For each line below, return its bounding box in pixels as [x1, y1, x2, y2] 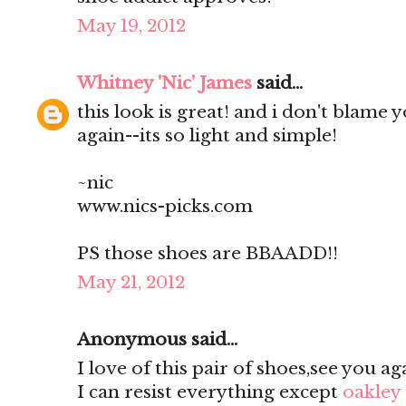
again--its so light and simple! [77, 125, 337, 147]
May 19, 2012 [77, 15, 186, 37]
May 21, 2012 [77, 272, 185, 294]
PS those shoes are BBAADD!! [77, 243, 338, 265]
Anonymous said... [77, 329, 237, 351]
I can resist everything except [77, 382, 343, 403]
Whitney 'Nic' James [77, 72, 252, 94]
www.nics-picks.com [77, 196, 253, 217]
